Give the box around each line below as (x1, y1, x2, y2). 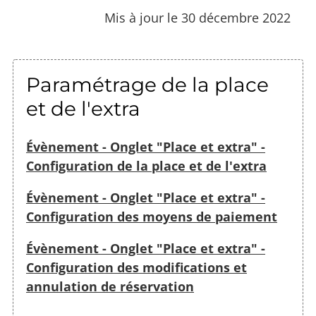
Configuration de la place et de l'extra (26, 157, 267, 174)
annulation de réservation (26, 277, 194, 295)
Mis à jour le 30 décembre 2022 (104, 8, 291, 26)
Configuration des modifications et (26, 258, 247, 276)
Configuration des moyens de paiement (26, 207, 277, 225)
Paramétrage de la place (26, 72, 269, 97)
